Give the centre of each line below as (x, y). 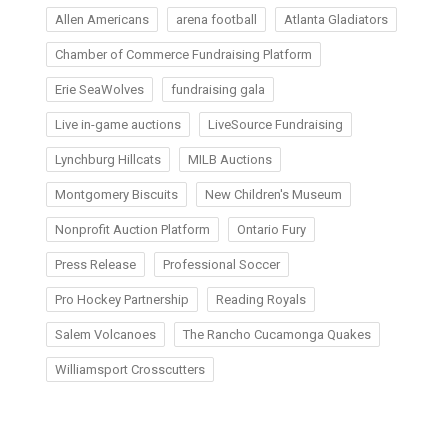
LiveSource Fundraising (275, 124)
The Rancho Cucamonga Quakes (276, 334)
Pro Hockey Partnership (121, 299)
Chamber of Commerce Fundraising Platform (183, 54)
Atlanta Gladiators (335, 19)
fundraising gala (217, 89)
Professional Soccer (221, 264)
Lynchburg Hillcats (107, 159)
